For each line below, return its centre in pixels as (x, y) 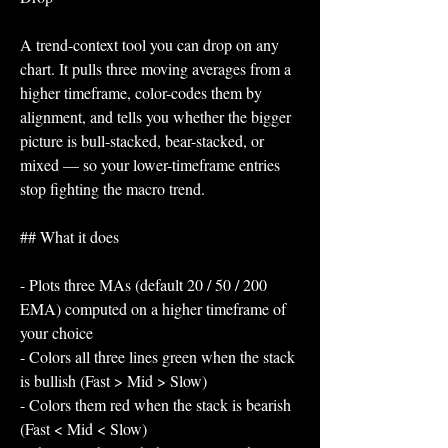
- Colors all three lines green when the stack (157, 356)
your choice (56, 332)
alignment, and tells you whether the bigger (155, 116)
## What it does (69, 236)
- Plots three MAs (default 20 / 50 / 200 (143, 284)
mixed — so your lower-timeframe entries (150, 164)
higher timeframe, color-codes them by (141, 92)
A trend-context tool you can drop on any (149, 44)
